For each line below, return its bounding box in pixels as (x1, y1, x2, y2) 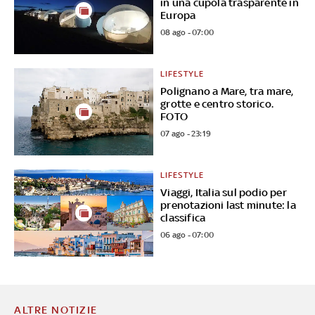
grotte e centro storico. (160, 98, 274, 110)
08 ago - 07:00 (160, 27, 214, 38)
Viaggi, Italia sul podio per (160, 186, 287, 199)
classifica (160, 212, 206, 224)
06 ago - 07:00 (160, 230, 214, 240)
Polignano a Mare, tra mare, (160, 85, 294, 98)
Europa (160, 9, 196, 22)
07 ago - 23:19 (160, 129, 212, 139)
